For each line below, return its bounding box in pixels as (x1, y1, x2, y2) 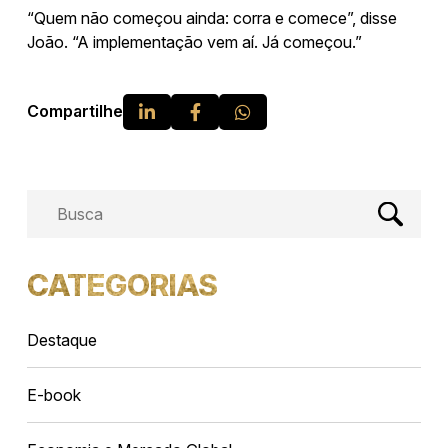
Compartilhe (27, 101, 123, 122)
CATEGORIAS (27, 266, 218, 303)
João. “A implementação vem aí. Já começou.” (27, 31, 362, 52)
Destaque (27, 329, 97, 350)
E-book (27, 384, 81, 405)
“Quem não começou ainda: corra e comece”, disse (27, 7, 397, 28)
